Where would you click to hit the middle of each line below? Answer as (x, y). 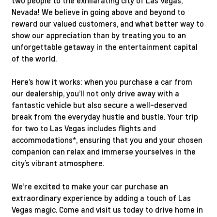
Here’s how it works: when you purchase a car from (102, 82)
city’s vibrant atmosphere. (58, 163)
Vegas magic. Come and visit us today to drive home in (107, 210)
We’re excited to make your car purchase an (90, 186)
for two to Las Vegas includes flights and (84, 128)
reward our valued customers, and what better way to (108, 24)
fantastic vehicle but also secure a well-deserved (99, 105)
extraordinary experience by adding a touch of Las (101, 198)
